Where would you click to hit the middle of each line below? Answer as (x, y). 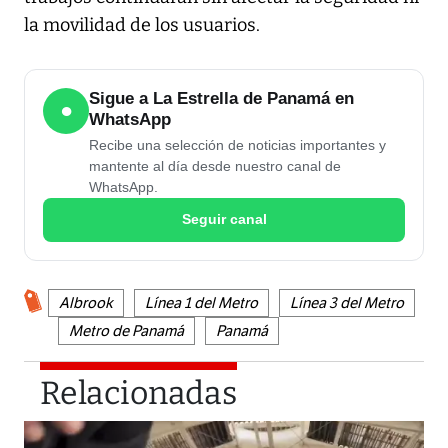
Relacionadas (138, 392)
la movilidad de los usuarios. (142, 24)
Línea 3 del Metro (347, 302)
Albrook (86, 302)
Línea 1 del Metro (201, 302)
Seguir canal (224, 219)
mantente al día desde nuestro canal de (215, 165)
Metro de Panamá (126, 330)
